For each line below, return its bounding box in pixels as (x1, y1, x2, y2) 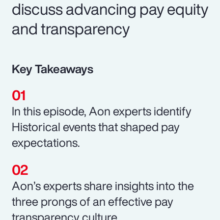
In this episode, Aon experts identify (12, 102, 192, 120)
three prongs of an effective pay (12, 192, 173, 210)
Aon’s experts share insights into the (12, 176, 194, 194)
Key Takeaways (12, 59, 93, 78)
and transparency (12, 16, 130, 40)
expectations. (12, 133, 80, 151)
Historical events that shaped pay (12, 117, 180, 136)
